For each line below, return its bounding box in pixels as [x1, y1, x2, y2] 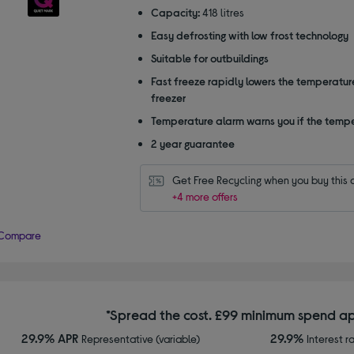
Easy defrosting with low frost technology [150, 28, 348, 42]
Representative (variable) [81, 331, 200, 345]
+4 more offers [171, 189, 238, 203]
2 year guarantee [150, 136, 235, 150]
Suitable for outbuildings [150, 51, 269, 65]
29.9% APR [21, 330, 81, 345]
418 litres [201, 5, 244, 19]
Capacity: [150, 5, 200, 19]
